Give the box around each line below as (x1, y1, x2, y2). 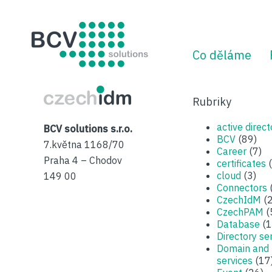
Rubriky (192, 95, 231, 109)
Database (217, 218, 260, 230)
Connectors (217, 182, 267, 194)
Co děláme (192, 47, 251, 63)
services (217, 254, 253, 267)
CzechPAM (217, 206, 263, 218)
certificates (217, 157, 266, 169)
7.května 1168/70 (44, 138, 124, 151)
